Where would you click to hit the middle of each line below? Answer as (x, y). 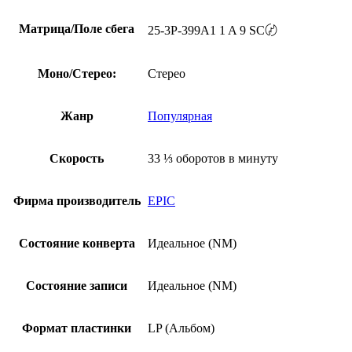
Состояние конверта (77, 243)
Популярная (180, 115)
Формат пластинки (77, 328)
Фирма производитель (77, 200)
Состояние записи (77, 285)
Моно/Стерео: (77, 73)
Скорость (77, 158)
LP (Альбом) (181, 328)
